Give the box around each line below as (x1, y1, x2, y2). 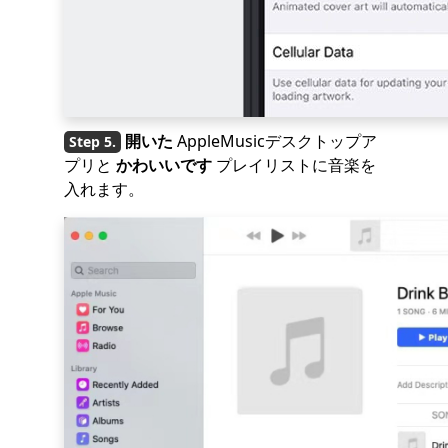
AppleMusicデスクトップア (173, 130, 377, 152)
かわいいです (116, 154, 212, 176)
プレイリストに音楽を (212, 154, 376, 176)
